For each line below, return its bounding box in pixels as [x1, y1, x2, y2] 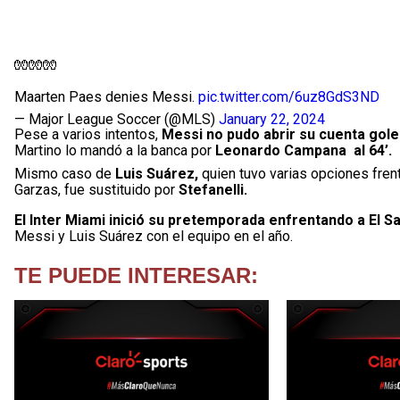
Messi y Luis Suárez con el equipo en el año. [14, 228, 293, 245]
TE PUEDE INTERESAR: [14, 263, 258, 287]
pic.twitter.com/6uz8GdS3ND [198, 88, 379, 105]
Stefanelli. [179, 181, 258, 198]
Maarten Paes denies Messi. [14, 88, 198, 105]
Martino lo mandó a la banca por [14, 142, 215, 159]
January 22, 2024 [219, 111, 325, 128]
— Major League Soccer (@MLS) [14, 111, 219, 128]
